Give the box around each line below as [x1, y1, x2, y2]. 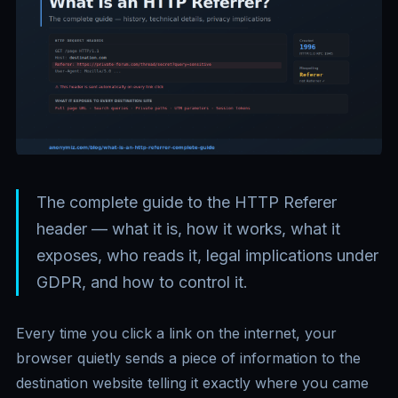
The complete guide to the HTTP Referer [36, 193, 337, 212]
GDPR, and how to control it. [36, 273, 248, 292]
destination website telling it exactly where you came [16, 374, 369, 393]
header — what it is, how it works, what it [36, 219, 340, 239]
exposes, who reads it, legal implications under [36, 246, 378, 266]
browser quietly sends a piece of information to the [16, 349, 361, 368]
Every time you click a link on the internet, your [16, 324, 337, 343]
